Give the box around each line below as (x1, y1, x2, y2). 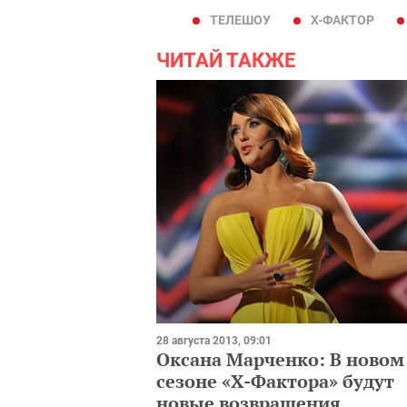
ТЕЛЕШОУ (210, 12, 271, 27)
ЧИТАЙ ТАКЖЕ (156, 48, 295, 72)
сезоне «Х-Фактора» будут (156, 368, 394, 393)
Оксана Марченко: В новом (156, 346, 404, 372)
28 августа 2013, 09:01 (156, 333, 272, 347)
